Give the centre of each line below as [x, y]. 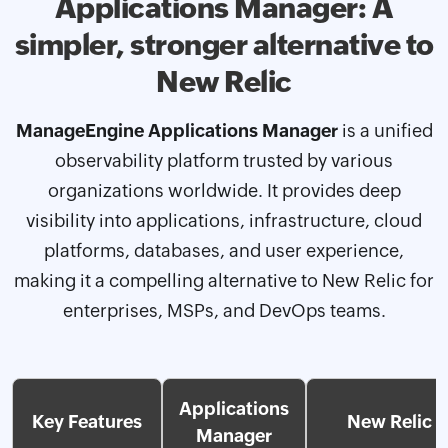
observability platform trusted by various [224, 160]
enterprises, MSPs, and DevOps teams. [224, 310]
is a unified [385, 130]
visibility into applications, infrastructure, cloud [224, 220]
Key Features [87, 421]
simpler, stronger [133, 44]
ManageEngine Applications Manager [176, 130]
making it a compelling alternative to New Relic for [224, 280]
